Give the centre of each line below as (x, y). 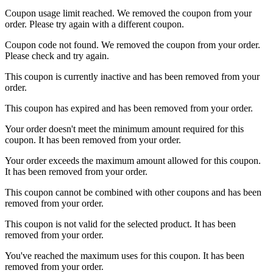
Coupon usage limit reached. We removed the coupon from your (128, 13)
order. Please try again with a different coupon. (94, 24)
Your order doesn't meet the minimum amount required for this (124, 129)
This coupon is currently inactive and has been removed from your (132, 76)
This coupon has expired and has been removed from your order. (129, 108)
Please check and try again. (57, 55)
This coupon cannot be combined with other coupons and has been (133, 192)
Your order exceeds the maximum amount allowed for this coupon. (133, 160)
